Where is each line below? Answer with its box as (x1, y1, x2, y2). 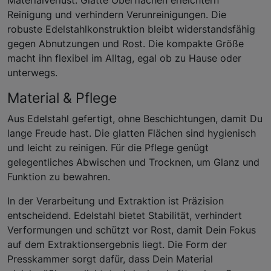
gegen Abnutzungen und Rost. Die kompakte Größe (7, 37, 244, 50)
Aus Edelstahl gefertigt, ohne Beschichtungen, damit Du (7, 112, 263, 125)
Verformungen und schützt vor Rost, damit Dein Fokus (7, 223, 256, 236)
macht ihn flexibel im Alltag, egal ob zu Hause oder (7, 51, 241, 64)
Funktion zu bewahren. (7, 170, 110, 183)
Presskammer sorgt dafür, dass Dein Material (7, 252, 213, 265)
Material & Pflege (7, 88, 117, 106)
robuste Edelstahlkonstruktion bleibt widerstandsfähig (7, 22, 255, 35)
